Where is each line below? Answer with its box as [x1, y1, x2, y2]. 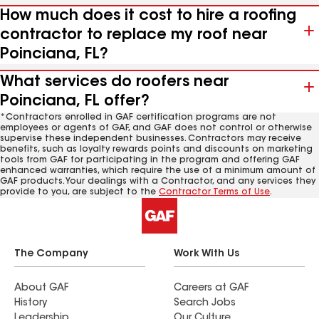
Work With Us [174, 249, 239, 259]
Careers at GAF [174, 283, 249, 293]
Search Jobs [174, 298, 236, 308]
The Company [14, 249, 88, 259]
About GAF [14, 283, 68, 293]
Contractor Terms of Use [159, 188, 270, 197]
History [14, 298, 47, 308]
